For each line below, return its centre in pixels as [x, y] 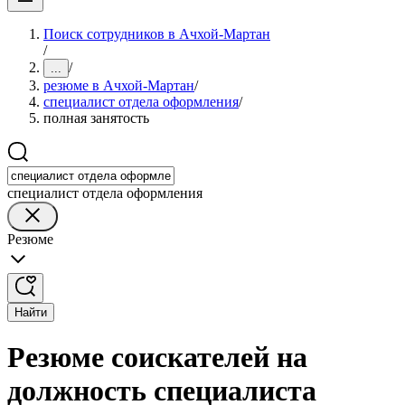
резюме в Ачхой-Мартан [119, 85]
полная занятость [96, 118]
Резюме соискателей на [157, 358]
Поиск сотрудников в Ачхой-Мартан [157, 34]
